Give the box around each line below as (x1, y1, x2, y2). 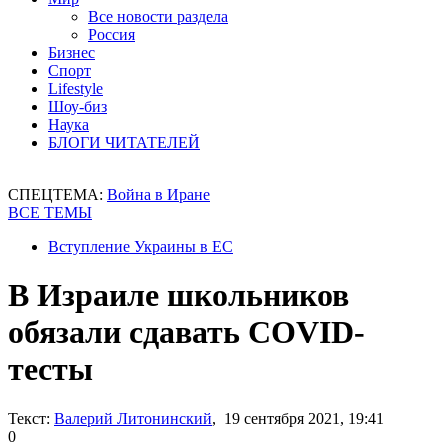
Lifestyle (48, 80, 103, 97)
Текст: (8, 409, 50, 427)
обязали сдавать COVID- (8, 314, 365, 351)
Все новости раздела (88, 8, 228, 25)
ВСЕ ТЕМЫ (8, 204, 92, 221)
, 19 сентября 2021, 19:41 (212, 409, 384, 427)
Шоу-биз (48, 98, 107, 115)
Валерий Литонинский (54, 409, 212, 427)
